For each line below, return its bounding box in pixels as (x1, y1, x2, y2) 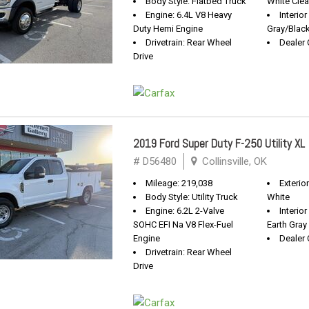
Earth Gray (267, 219, 307, 230)
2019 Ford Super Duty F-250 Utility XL (133, 136, 305, 151)
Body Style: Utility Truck (146, 192, 238, 202)
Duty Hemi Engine (133, 23, 203, 34)
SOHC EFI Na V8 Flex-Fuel (133, 219, 233, 230)
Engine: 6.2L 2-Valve (146, 206, 224, 216)
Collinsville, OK (199, 155, 267, 168)
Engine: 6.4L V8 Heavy (146, 10, 232, 20)
